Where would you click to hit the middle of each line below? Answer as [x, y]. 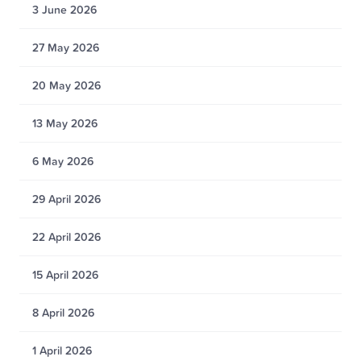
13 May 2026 [65, 123]
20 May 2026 [66, 85]
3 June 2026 [64, 10]
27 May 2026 [66, 48]
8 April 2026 [63, 313]
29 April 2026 [66, 199]
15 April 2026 [65, 275]
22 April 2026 [66, 237]
